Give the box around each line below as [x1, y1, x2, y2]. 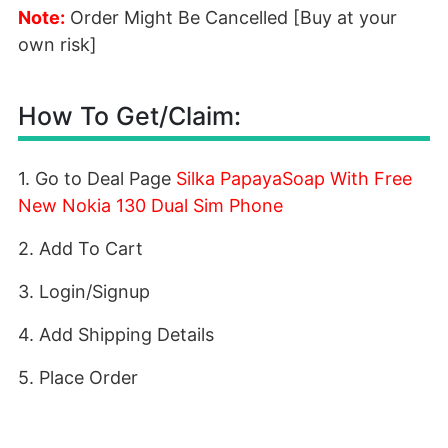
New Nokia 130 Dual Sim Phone [18, 195, 283, 216]
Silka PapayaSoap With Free [176, 168, 412, 189]
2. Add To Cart [18, 238, 143, 259]
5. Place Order [18, 367, 138, 388]
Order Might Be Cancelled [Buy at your [65, 7, 397, 28]
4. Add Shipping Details [18, 324, 214, 345]
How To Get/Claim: [18, 101, 241, 131]
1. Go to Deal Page [18, 168, 176, 189]
